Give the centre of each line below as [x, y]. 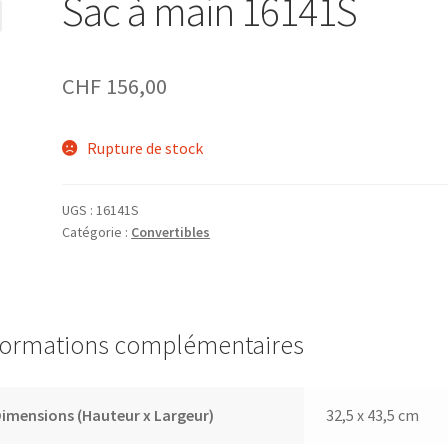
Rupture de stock [144, 148]
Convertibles [171, 232]
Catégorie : [97, 232]
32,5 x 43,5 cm [373, 415]
